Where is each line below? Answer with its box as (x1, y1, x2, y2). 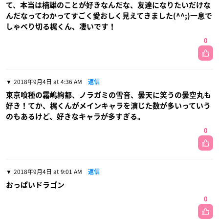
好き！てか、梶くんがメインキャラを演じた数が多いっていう (6, 102, 211, 110)
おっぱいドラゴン (6, 181, 65, 189)
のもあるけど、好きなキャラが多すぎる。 (6, 113, 145, 121)
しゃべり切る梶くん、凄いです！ (6, 23, 116, 31)
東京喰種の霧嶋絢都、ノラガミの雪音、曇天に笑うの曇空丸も (6, 91, 211, 99)
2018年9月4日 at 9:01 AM (14, 167, 82, 176)
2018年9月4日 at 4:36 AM (14, 77, 82, 87)
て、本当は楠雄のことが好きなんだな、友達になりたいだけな (6, 1, 211, 9)
